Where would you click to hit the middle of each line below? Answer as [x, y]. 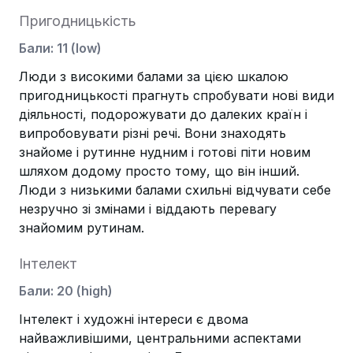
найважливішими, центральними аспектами [160, 338]
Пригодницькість [78, 21]
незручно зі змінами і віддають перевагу [148, 209]
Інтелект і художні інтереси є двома [134, 319]
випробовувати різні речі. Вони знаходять [152, 133]
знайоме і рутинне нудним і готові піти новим [165, 152]
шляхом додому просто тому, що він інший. [159, 171]
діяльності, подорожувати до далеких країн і [163, 114]
